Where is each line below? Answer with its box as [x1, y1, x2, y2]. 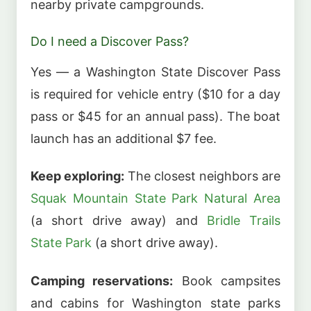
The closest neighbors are [124, 169, 280, 184]
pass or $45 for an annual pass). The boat [31, 108, 280, 124]
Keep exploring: [31, 169, 124, 184]
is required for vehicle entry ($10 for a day [31, 86, 280, 101]
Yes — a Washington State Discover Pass [31, 64, 280, 79]
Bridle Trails [207, 213, 280, 228]
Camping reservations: [31, 273, 174, 288]
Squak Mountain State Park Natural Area [31, 191, 280, 206]
